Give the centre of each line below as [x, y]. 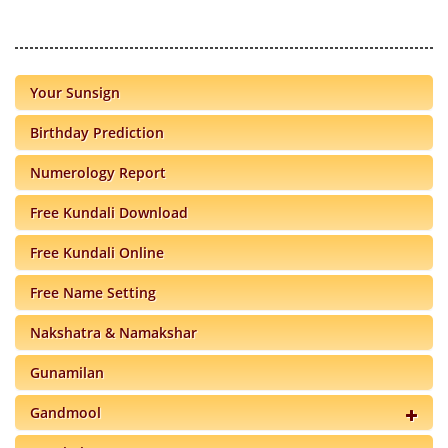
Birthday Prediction [97, 133]
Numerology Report [98, 173]
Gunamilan [67, 373]
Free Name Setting [93, 293]
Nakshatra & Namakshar [113, 333]
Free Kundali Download [109, 213]
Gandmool [65, 413]
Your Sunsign [75, 93]
